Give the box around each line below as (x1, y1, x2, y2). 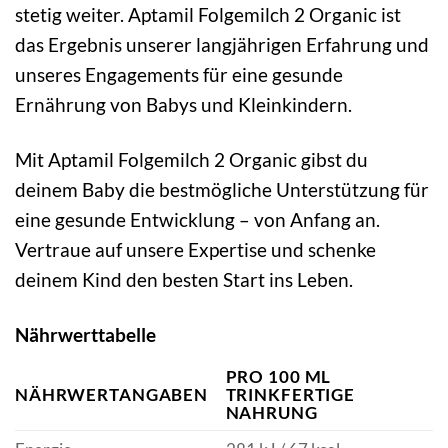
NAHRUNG (225, 401, 318, 423)
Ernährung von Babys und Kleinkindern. (15, 93, 352, 117)
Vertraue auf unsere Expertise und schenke (15, 238, 376, 262)
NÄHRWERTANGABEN (15, 383, 208, 405)
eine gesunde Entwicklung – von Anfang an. (15, 208, 380, 232)
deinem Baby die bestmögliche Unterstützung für (15, 178, 429, 202)
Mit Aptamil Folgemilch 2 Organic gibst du (15, 148, 368, 172)
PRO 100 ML (225, 365, 332, 387)
